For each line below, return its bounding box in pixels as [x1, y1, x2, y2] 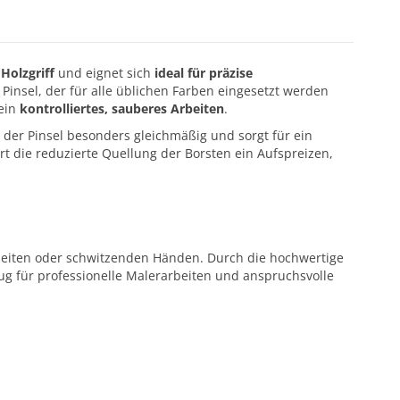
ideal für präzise [154, 64, 253, 81]
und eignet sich [54, 64, 154, 81]
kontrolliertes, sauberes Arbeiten [20, 100, 224, 117]
